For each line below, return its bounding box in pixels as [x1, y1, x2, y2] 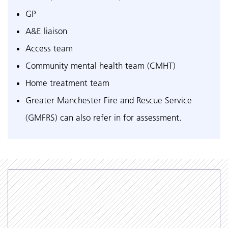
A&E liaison [25, 26, 67, 36]
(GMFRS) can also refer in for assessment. [25, 112, 182, 123]
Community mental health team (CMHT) [25, 61, 176, 71]
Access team [25, 43, 73, 53]
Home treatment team [25, 78, 109, 88]
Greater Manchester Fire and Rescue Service [25, 95, 192, 105]
